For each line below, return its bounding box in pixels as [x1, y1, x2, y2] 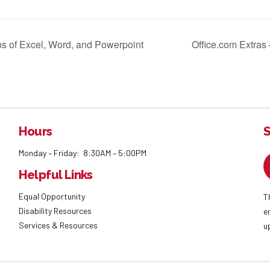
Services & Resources [18, 219, 98, 230]
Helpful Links [18, 167, 93, 182]
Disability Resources [18, 205, 92, 216]
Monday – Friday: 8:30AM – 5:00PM [18, 147, 146, 158]
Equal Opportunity [18, 190, 87, 201]
